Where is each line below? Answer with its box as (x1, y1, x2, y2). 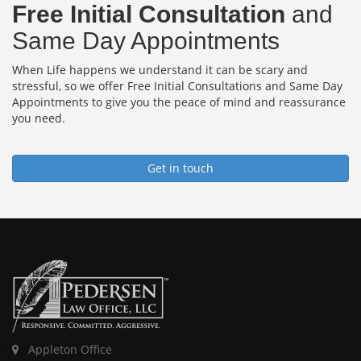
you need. (12, 110, 65, 127)
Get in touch (147, 160, 214, 176)
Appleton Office (25, 342, 112, 358)
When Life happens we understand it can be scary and (12, 62, 308, 78)
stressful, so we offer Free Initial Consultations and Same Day (12, 78, 342, 94)
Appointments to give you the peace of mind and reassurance (12, 94, 346, 110)
